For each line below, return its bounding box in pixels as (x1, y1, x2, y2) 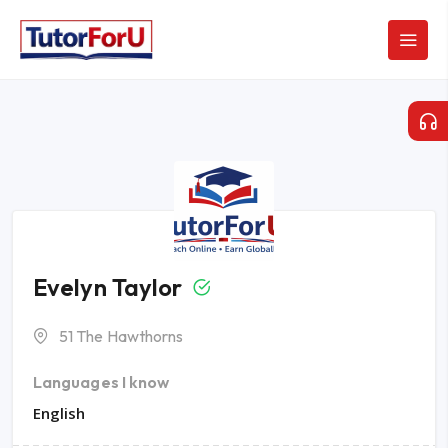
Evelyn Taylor (33, 272, 183, 302)
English (33, 403, 86, 423)
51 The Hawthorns (59, 326, 184, 346)
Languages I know (33, 372, 170, 392)
